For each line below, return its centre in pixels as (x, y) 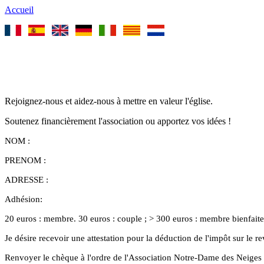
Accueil (19, 10)
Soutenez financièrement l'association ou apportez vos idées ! (118, 121)
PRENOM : (25, 160)
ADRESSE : (27, 180)
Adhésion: (24, 199)
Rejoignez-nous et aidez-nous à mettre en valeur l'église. (109, 101)
